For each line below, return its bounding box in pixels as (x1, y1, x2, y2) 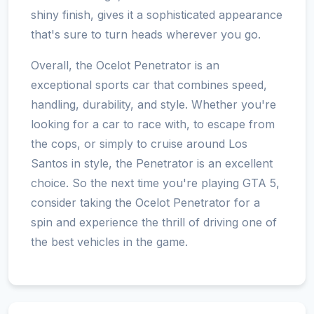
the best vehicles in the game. (31, 234, 188, 249)
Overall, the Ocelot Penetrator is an (31, 57, 219, 72)
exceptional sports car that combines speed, (31, 77, 267, 92)
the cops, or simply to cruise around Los (31, 136, 247, 151)
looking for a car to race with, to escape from (31, 116, 275, 131)
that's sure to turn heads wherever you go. (31, 27, 261, 41)
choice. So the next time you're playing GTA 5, (31, 175, 280, 190)
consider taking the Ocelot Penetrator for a (31, 195, 260, 210)
